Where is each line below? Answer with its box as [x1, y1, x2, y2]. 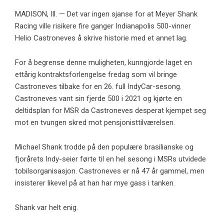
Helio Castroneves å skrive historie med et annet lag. [15, 33, 187, 43]
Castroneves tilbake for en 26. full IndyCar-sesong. [15, 82, 181, 91]
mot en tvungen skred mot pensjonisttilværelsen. [15, 118, 175, 127]
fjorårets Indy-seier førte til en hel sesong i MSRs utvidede [15, 154, 206, 164]
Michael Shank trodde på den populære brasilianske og [15, 142, 193, 152]
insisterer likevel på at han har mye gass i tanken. [15, 178, 175, 188]
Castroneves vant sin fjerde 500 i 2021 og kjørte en [15, 94, 182, 103]
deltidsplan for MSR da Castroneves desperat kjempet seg [15, 106, 206, 115]
